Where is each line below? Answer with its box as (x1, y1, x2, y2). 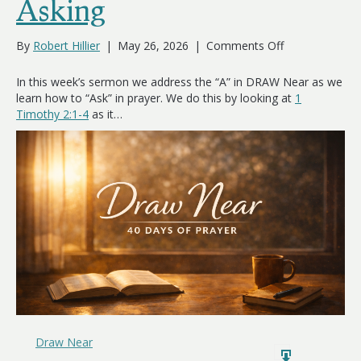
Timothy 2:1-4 (16, 106, 89, 122)
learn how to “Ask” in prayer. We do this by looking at (16, 89, 295, 106)
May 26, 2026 (118, 37, 189, 53)
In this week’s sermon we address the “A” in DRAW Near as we (16, 73, 342, 89)
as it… (89, 106, 122, 122)
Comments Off (206, 37, 284, 53)
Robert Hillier (33, 37, 100, 53)
